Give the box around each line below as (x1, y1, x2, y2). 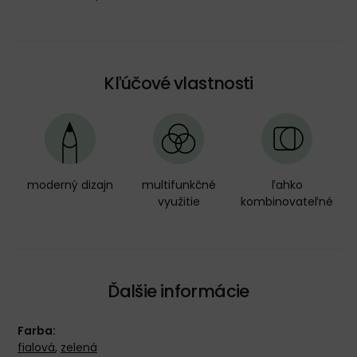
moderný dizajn (27, 177, 113, 193)
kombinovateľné (241, 194, 333, 210)
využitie (157, 194, 200, 210)
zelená (61, 339, 97, 355)
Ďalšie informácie (108, 280, 249, 303)
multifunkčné (141, 177, 216, 193)
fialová (18, 339, 55, 355)
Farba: (18, 323, 56, 339)
